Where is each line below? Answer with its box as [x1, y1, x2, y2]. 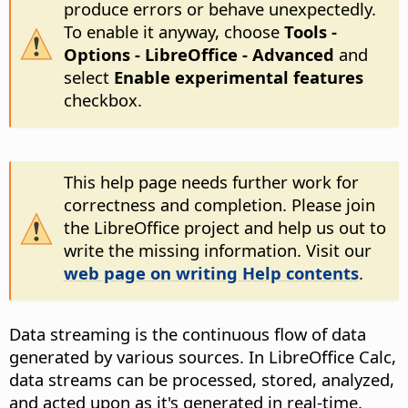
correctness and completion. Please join [63, 192, 375, 216]
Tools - [283, 19, 337, 43]
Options [63, 42, 130, 66]
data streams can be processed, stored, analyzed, [9, 367, 394, 391]
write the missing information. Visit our [63, 238, 372, 261]
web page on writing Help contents [63, 260, 359, 284]
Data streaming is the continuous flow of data [9, 321, 366, 345]
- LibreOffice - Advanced [129, 42, 334, 66]
